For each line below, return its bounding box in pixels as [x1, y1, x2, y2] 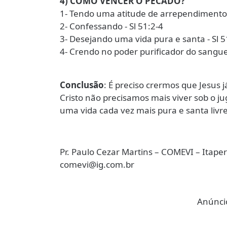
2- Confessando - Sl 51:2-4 [60, 20, 163, 32]
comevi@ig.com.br [60, 159, 134, 170]
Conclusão [60, 79, 104, 91]
